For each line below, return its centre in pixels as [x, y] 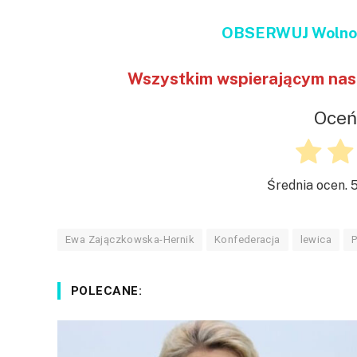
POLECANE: [107, 290]
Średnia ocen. [309, 186]
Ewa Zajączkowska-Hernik [130, 239]
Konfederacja [247, 239]
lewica [316, 239]
